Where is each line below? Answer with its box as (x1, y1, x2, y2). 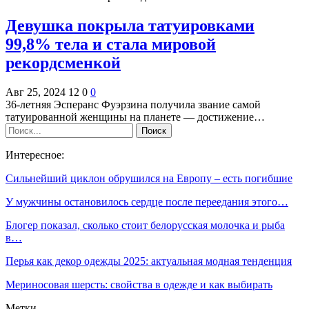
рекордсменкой (6, 54, 121, 72)
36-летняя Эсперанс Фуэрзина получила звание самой (6, 99, 261, 111)
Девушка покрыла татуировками (6, 17, 255, 35)
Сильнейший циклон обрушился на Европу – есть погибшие (6, 172, 292, 185)
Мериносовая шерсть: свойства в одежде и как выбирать (6, 279, 272, 291)
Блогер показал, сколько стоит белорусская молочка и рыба (6, 219, 285, 232)
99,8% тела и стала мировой (6, 35, 216, 54)
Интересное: (6, 149, 64, 161)
